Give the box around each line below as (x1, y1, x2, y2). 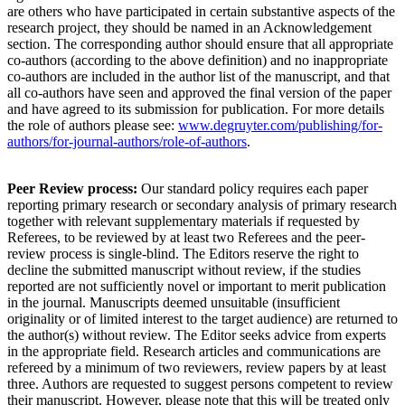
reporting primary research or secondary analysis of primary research (7, 197, 397, 213)
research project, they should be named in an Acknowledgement (7, 20, 372, 36)
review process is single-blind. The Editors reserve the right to (7, 246, 359, 262)
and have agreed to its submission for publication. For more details (7, 101, 384, 118)
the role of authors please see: (7, 118, 178, 134)
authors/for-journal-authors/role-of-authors (7, 134, 247, 150)
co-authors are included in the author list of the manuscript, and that (7, 69, 390, 85)
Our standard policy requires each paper (137, 181, 368, 197)
